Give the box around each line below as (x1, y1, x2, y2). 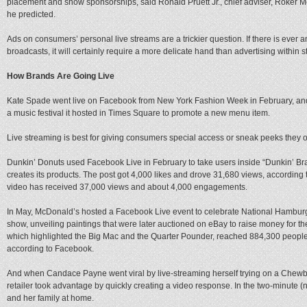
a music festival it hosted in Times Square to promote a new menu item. (7, 108, 270, 118)
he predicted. (7, 9, 56, 19)
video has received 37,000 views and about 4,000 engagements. (7, 182, 247, 192)
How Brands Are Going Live (7, 71, 114, 81)
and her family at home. (7, 293, 94, 303)
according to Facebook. (7, 243, 94, 254)
